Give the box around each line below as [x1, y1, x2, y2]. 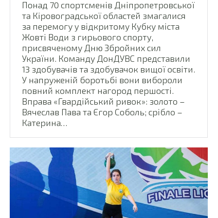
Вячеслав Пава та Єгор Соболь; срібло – [22, 106, 182, 117]
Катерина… [22, 117, 67, 128]
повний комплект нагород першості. [22, 85, 174, 96]
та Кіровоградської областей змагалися [22, 10, 186, 21]
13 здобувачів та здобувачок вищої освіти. [22, 63, 195, 74]
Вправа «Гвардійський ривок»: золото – [22, 95, 185, 107]
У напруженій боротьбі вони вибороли [22, 74, 182, 85]
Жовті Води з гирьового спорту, [22, 31, 153, 42]
